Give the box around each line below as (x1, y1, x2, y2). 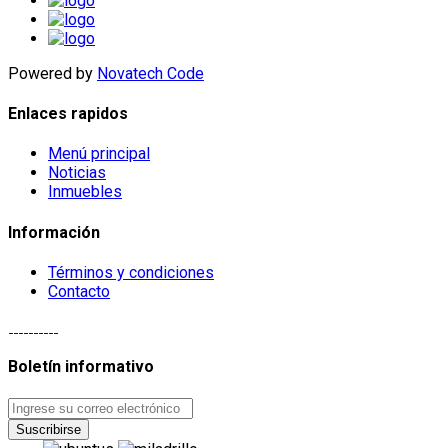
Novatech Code (97, 63, 204, 83)
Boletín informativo (8, 357, 154, 377)
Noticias (48, 163, 106, 183)
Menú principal (48, 144, 150, 164)
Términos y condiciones (48, 263, 214, 282)
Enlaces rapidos (8, 104, 128, 124)
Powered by (8, 63, 97, 83)
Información (8, 222, 100, 242)
